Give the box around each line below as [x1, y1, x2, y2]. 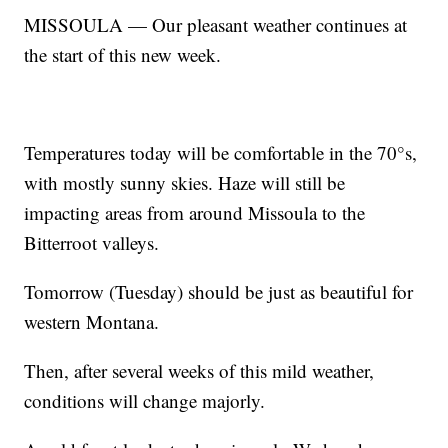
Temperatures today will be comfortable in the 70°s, [24, 139, 418, 165]
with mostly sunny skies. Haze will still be [24, 169, 346, 195]
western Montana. [24, 308, 160, 334]
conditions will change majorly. [24, 387, 266, 413]
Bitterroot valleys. [24, 229, 160, 255]
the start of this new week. [24, 41, 222, 67]
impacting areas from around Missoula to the [24, 199, 366, 225]
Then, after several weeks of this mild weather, [24, 357, 375, 383]
